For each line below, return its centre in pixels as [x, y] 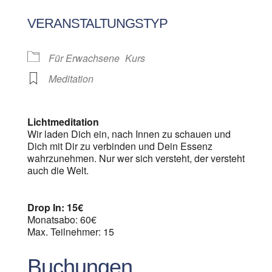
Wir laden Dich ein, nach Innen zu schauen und [129, 134]
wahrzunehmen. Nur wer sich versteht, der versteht [136, 158]
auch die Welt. [58, 170]
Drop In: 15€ [55, 207]
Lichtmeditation [63, 122]
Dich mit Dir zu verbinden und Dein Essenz [120, 146]
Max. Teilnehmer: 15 [70, 232]
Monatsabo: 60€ [62, 219]
